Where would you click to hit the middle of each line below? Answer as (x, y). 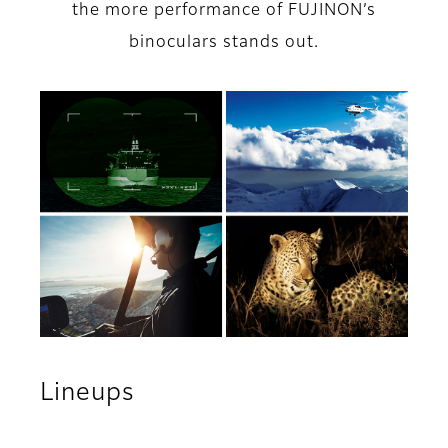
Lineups (87, 393)
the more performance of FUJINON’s (224, 11)
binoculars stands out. (224, 43)
